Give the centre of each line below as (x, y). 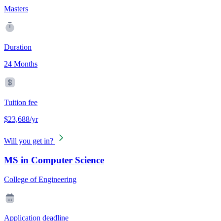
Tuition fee (21, 103)
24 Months (21, 64)
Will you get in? (29, 141)
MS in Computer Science (54, 160)
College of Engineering (40, 179)
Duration (18, 47)
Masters (16, 9)
